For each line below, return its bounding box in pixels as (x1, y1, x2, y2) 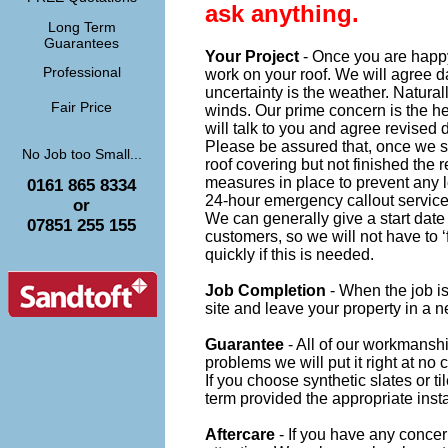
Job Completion (205, 281, 326, 299)
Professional (42, 64, 121, 80)
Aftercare (205, 425, 275, 443)
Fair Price (51, 99, 112, 115)
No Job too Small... (21, 146, 142, 162)
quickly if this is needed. (205, 245, 374, 263)
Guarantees (44, 35, 119, 51)
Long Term (47, 19, 116, 35)
